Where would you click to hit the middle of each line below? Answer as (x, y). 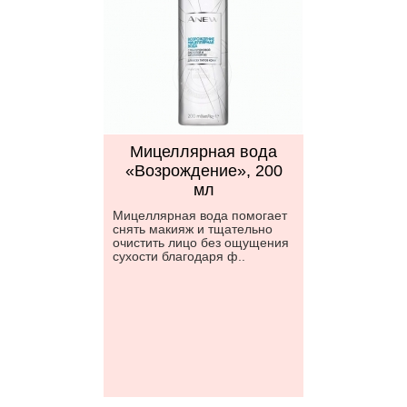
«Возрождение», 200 (203, 171)
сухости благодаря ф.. (179, 256)
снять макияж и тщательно (193, 229)
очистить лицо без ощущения (201, 243)
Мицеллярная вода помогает (200, 215)
